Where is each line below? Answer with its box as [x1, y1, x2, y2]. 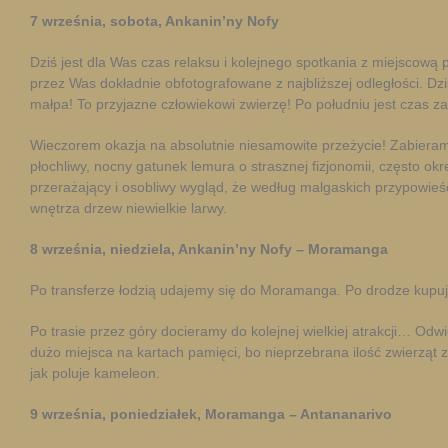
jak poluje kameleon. [30, 365, 160, 381]
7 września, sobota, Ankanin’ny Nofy [30, 13, 279, 29]
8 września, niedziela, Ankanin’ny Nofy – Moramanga [30, 241, 388, 257]
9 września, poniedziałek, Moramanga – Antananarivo [30, 406, 392, 422]
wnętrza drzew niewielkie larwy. [30, 200, 227, 216]
